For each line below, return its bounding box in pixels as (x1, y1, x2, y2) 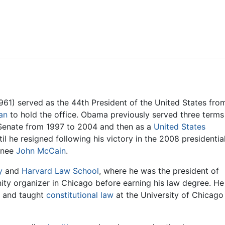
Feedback (14, 11, 51, 21)
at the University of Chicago (114, 190, 223, 200)
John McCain (16, 146, 66, 156)
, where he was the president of (99, 166, 219, 176)
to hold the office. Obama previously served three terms (8, 109, 224, 120)
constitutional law (46, 190, 114, 200)
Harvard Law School (22, 166, 99, 176)
